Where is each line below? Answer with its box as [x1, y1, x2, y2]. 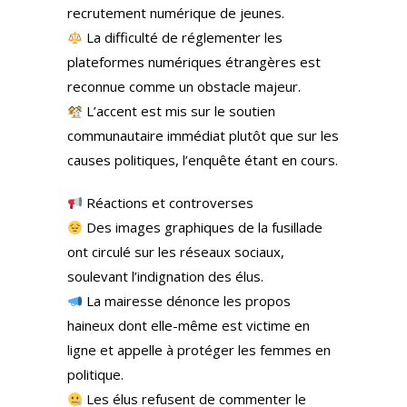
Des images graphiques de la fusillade [83, 218, 323, 236]
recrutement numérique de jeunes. [67, 4, 284, 22]
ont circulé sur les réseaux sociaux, [67, 243, 284, 261]
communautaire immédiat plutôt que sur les [67, 126, 339, 144]
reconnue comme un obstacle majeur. [67, 77, 301, 95]
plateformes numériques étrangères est [67, 53, 321, 71]
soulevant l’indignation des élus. [67, 267, 263, 285]
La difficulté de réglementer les [83, 28, 283, 46]
